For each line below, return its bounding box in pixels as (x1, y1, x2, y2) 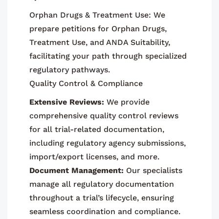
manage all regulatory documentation (29, 179, 174, 189)
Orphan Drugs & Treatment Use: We (29, 10, 165, 20)
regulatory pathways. (29, 65, 110, 74)
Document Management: (29, 165, 124, 175)
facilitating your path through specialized (29, 51, 187, 61)
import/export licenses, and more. (29, 152, 159, 161)
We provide (104, 97, 150, 107)
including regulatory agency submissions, (29, 138, 186, 148)
